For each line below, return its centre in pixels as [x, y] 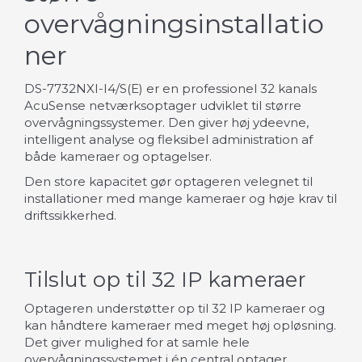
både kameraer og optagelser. [118, 156]
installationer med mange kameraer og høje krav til [181, 199]
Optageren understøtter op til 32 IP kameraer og [175, 309]
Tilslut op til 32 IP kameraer [165, 279]
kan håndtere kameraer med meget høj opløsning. [180, 326]
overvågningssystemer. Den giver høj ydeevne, [166, 122]
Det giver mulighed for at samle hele [137, 343]
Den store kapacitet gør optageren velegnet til [168, 182]
